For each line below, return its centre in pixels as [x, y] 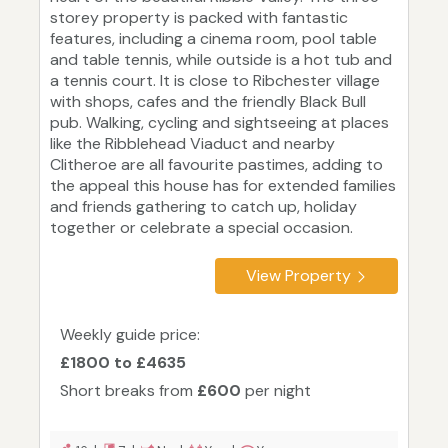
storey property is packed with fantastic [199, 18]
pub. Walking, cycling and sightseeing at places [219, 123]
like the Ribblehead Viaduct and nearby [192, 144]
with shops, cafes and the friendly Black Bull [208, 102]
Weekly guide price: [130, 335]
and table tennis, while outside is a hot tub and [221, 60]
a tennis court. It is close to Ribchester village [215, 81]
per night [276, 391]
